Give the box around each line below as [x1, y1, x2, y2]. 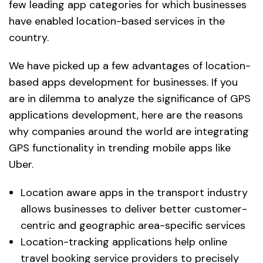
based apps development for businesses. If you [9, 75, 238, 90]
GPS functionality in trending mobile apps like [9, 141, 231, 156]
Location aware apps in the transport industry [21, 186, 248, 200]
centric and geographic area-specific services [21, 218, 245, 233]
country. [9, 31, 49, 45]
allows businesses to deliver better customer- [21, 202, 247, 217]
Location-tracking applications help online [21, 235, 227, 249]
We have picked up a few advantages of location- [9, 59, 251, 73]
